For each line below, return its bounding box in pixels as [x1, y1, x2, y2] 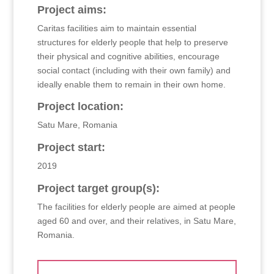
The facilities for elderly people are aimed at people [37, 201, 235, 212]
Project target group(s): [37, 182, 160, 194]
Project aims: [37, 3, 106, 16]
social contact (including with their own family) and [37, 65, 231, 75]
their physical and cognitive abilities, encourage [37, 51, 220, 61]
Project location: [37, 100, 124, 113]
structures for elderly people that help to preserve [37, 37, 228, 47]
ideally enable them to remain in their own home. [37, 79, 226, 89]
